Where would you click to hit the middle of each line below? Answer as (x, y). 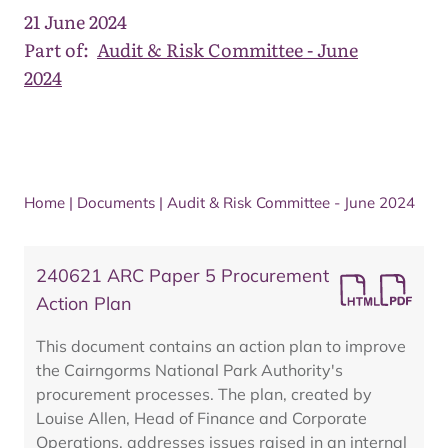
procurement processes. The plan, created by (204, 394)
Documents (116, 202)
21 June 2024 (75, 21)
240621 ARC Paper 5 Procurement (182, 275)
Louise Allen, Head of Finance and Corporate (201, 418)
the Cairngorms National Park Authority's (189, 370)
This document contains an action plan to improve (221, 346)
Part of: (56, 49)
